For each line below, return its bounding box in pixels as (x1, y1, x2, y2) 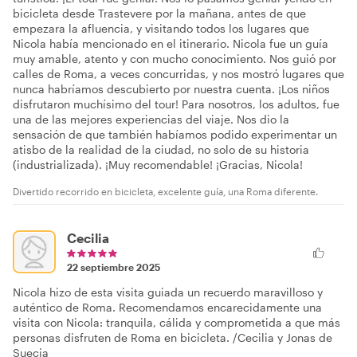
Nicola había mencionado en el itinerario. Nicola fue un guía (13, 36, 328, 50)
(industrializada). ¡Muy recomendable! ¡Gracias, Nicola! (13, 157, 303, 171)
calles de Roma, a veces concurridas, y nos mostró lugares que (13, 66, 344, 80)
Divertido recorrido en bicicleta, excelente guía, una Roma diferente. (13, 185, 318, 197)
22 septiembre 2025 (67, 261, 160, 273)
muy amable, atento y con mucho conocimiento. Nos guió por (13, 51, 336, 65)
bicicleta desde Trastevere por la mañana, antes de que (13, 6, 306, 20)
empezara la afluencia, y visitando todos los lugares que (13, 21, 309, 35)
